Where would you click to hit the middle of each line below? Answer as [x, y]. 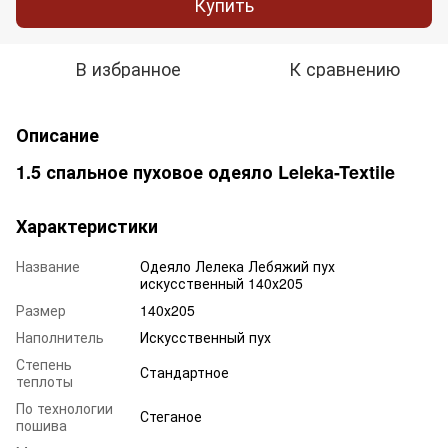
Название [48, 265]
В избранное [128, 67]
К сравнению [344, 67]
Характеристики [87, 225]
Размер [41, 309]
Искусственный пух [205, 336]
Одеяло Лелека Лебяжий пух [237, 265]
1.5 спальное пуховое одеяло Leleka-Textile [205, 171]
